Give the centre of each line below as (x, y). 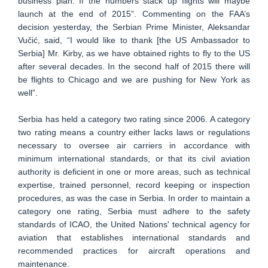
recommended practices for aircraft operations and (134, 251)
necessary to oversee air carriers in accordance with (134, 145)
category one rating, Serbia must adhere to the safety (134, 211)
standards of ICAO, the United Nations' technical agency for (134, 224)
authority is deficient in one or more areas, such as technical (134, 172)
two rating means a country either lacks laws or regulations (134, 132)
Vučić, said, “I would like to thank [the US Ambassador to (134, 40)
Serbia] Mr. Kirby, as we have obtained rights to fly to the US (134, 53)
